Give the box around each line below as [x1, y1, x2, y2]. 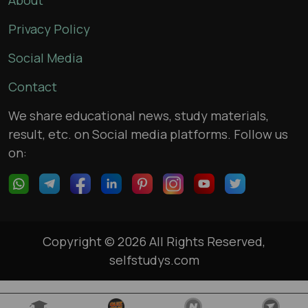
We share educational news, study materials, [8, 107, 269, 124]
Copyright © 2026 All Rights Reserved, [43, 233, 265, 250]
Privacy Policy [8, 21, 90, 38]
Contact [8, 78, 57, 96]
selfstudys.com [109, 252, 199, 269]
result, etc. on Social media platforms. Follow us [8, 126, 288, 143]
